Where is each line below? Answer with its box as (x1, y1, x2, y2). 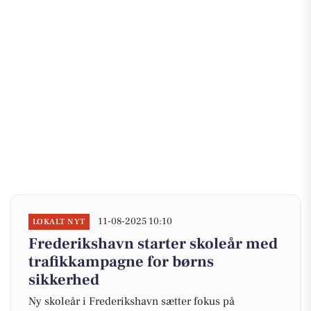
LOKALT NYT (33, 217, 85, 227)
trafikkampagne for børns (28, 252, 214, 271)
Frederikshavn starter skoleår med (28, 234, 278, 253)
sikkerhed (28, 270, 99, 289)
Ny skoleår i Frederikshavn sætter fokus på (28, 294, 235, 308)
